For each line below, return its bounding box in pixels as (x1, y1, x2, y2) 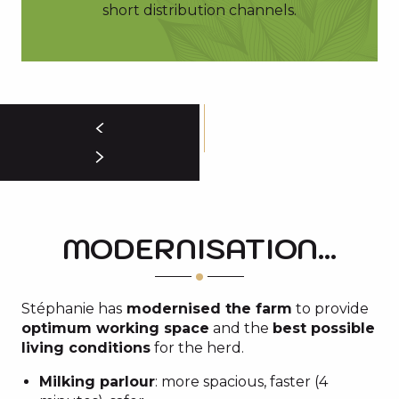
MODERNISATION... (62, 230, 337, 267)
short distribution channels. (102, 2, 297, 19)
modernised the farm (122, 300, 292, 317)
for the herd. (151, 339, 244, 356)
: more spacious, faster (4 (155, 373, 328, 390)
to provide (292, 300, 369, 317)
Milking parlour (39, 373, 155, 390)
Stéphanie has (21, 300, 122, 317)
